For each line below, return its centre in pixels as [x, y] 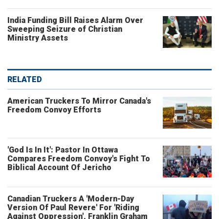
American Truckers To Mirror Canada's [79, 101]
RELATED [25, 79]
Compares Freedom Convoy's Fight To [79, 159]
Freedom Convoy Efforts [54, 110]
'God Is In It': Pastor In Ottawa [63, 150]
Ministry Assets [38, 38]
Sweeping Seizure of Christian [65, 29]
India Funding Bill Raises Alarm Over [75, 20]
